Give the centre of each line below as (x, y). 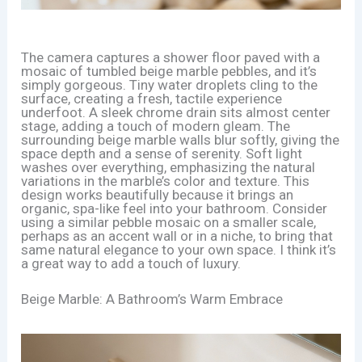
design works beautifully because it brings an (158, 194)
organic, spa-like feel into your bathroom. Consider (175, 208)
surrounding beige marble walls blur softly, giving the (181, 139)
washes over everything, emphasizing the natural (168, 167)
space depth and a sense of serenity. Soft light (162, 153)
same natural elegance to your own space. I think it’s (179, 249)
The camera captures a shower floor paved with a (171, 57)
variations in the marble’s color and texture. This (166, 181)
